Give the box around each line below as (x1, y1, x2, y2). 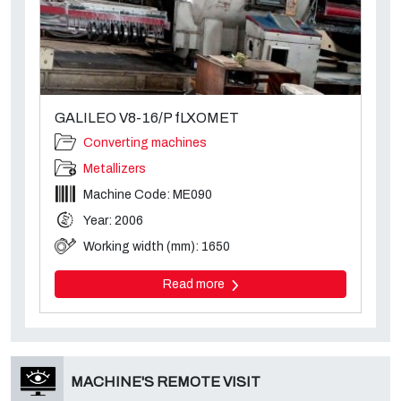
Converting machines (83, 136, 207, 150)
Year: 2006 (83, 214, 143, 228)
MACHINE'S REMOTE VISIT (71, 374, 260, 390)
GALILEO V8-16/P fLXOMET (55, 110, 239, 126)
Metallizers (83, 162, 146, 176)
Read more (162, 277, 227, 292)
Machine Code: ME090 (83, 188, 212, 202)
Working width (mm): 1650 (83, 240, 230, 254)
